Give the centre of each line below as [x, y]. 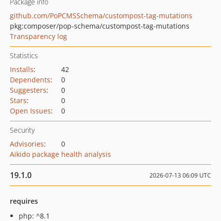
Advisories [27, 144]
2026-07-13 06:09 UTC [180, 175]
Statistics [24, 55]
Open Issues [30, 111]
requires [24, 201]
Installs [22, 69]
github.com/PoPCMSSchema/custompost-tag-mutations [101, 16]
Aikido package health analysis [60, 154]
